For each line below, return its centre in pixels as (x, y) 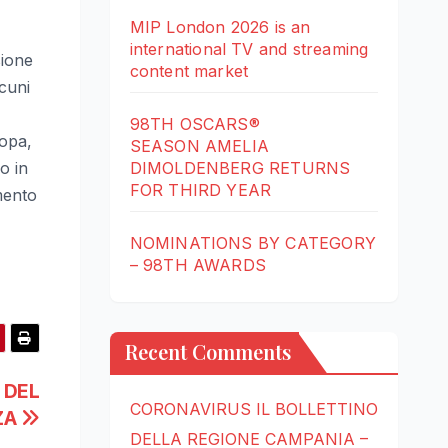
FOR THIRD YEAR (200, 190)
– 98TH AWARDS (198, 265)
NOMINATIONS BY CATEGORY (253, 243)
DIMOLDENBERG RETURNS (240, 168)
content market (189, 71)
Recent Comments (207, 352)
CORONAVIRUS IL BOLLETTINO (253, 409)
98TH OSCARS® (194, 124)
